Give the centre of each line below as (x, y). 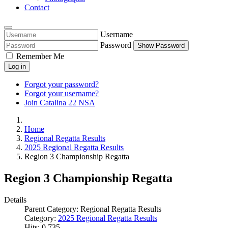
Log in (17, 67)
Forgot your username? (62, 94)
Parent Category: (52, 209)
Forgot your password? (62, 84)
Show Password (161, 46)
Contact (37, 8)
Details (15, 200)
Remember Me (40, 56)
